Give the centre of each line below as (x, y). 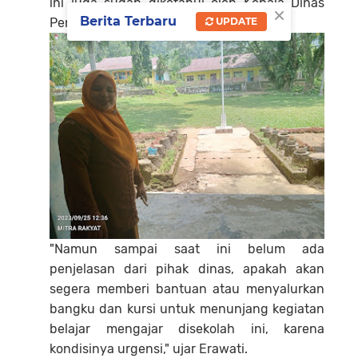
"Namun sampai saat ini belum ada (187, 249)
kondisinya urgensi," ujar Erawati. (149, 348)
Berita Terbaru (128, 22)
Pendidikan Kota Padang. (125, 22)
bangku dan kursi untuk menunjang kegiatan (187, 308)
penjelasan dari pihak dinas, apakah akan (187, 268)
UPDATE (235, 22)
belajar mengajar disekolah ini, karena (187, 328)
